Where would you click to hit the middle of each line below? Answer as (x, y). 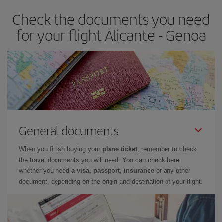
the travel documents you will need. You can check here (99, 160)
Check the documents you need (111, 19)
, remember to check (167, 149)
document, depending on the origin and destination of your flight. (111, 182)
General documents (69, 130)
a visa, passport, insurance (113, 171)
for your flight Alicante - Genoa (111, 35)
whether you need (45, 171)
